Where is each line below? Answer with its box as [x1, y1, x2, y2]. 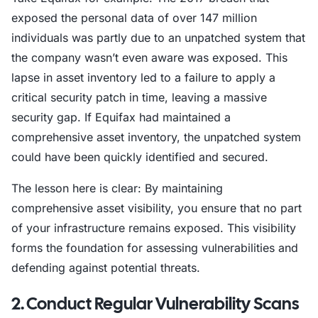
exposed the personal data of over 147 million [11, 11, 257, 25]
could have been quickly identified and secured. [11, 150, 268, 164]
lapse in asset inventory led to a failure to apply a [11, 70, 275, 84]
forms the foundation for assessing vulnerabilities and [11, 241, 298, 255]
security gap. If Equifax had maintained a [11, 110, 231, 124]
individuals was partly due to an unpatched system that [11, 31, 305, 45]
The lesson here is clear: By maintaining [11, 181, 223, 195]
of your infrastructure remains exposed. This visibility [11, 221, 296, 235]
